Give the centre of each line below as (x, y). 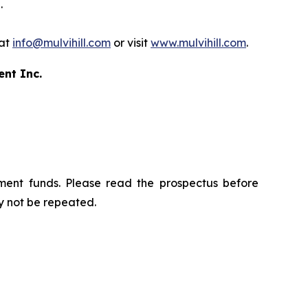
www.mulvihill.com (198, 43)
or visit (131, 43)
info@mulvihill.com (62, 43)
